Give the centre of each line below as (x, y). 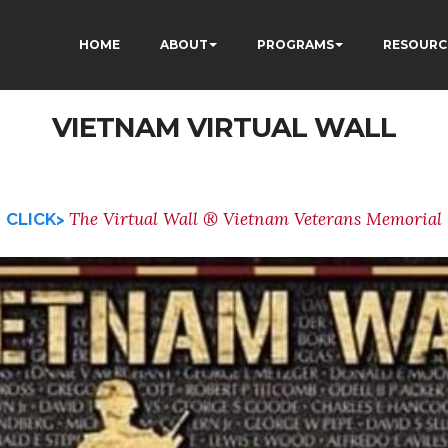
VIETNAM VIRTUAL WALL (224, 127)
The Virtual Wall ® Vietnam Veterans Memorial (255, 219)
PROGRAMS (295, 44)
